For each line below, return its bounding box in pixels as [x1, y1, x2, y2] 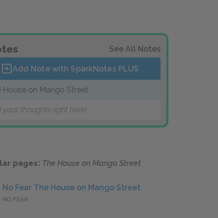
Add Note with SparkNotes [12, 64, 118, 73]
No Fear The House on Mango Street [2, 183, 141, 193]
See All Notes [109, 44, 161, 54]
